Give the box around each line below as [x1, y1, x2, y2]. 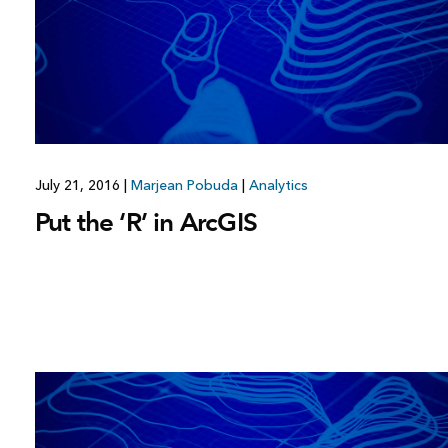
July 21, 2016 [34, 176, 124, 194]
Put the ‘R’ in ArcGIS [34, 205, 258, 238]
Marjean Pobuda [130, 176, 238, 194]
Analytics [248, 176, 308, 194]
